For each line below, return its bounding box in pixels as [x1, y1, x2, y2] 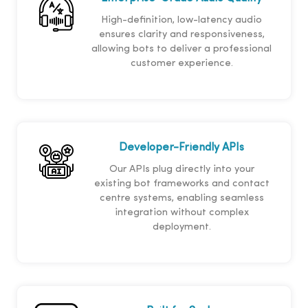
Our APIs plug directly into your [109, 164, 254, 175]
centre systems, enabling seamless [99, 193, 264, 204]
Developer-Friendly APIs [119, 142, 244, 154]
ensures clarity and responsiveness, [98, 30, 265, 41]
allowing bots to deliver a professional [91, 44, 272, 55]
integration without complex [114, 208, 249, 219]
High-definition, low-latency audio [101, 15, 262, 26]
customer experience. [130, 58, 233, 69]
